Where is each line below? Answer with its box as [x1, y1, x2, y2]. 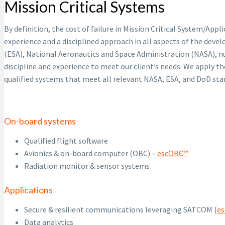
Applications [4, 184, 53, 196]
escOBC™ [157, 148, 188, 159]
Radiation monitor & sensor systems [24, 161, 150, 171]
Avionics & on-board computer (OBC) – [24, 148, 157, 159]
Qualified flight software [24, 136, 108, 146]
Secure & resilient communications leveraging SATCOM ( [24, 204, 217, 215]
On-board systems [4, 116, 76, 127]
